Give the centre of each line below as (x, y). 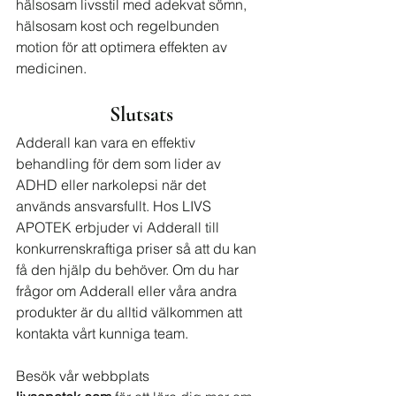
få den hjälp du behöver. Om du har (129, 270)
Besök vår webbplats (84, 376)
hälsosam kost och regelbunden (119, 26)
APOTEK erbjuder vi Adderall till (119, 227)
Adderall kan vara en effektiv (107, 142)
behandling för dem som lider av (120, 164)
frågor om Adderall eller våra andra (128, 291)
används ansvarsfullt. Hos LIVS (115, 206)
